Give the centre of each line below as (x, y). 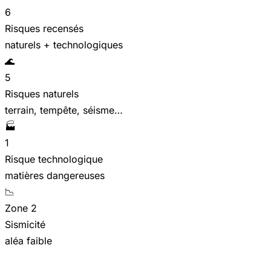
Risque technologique (54, 159)
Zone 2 (21, 208)
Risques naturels (42, 94)
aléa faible (28, 241)
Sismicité (25, 224)
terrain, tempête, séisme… (64, 110)
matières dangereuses (55, 175)
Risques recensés (44, 28)
